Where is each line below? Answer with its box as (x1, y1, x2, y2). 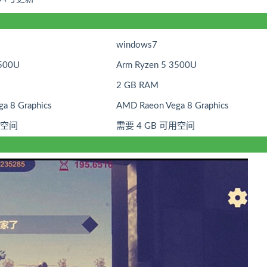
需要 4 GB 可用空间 (116, 121, 195, 131)
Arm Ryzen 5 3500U (116, 60, 197, 70)
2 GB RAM (116, 80, 159, 90)
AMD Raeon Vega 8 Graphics (116, 101, 229, 110)
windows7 (116, 40, 157, 49)
